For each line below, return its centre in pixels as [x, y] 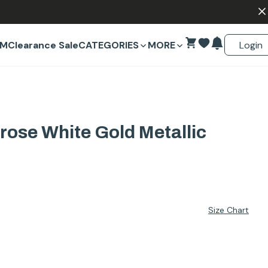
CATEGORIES [109, 45]
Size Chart [229, 210]
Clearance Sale [43, 45]
